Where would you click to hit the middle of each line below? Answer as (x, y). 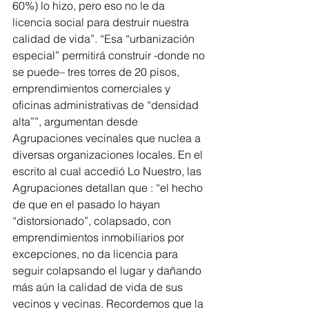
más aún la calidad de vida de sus (99, 287)
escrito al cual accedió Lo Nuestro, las (108, 171)
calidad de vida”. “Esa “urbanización (105, 38)
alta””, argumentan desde (77, 121)
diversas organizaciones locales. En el (109, 154)
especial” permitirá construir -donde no (110, 55)
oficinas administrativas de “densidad (107, 104)
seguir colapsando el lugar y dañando (108, 270)
